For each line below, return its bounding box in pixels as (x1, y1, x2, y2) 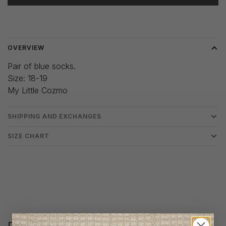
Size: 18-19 (8, 73, 47, 84)
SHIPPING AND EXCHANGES (8, 112, 102, 121)
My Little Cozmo (8, 85, 68, 96)
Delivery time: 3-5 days (8, 13, 84, 22)
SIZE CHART (8, 132, 49, 140)
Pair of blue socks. (8, 61, 76, 72)
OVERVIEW (8, 44, 44, 52)
